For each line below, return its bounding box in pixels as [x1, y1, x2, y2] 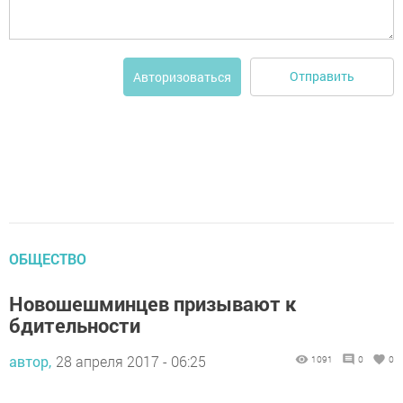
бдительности [9, 311, 140, 338]
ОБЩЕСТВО [9, 248, 86, 268]
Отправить [290, 67, 354, 85]
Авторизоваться [133, 67, 231, 85]
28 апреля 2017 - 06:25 [56, 351, 206, 371]
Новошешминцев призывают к [9, 290, 296, 317]
